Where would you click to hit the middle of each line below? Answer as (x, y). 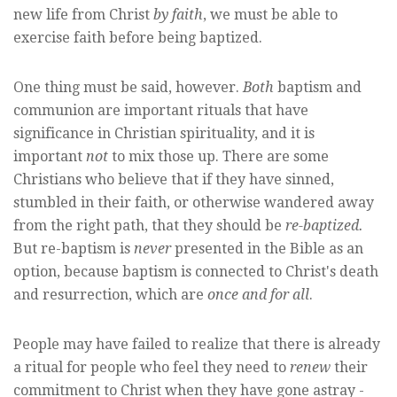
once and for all (258, 295)
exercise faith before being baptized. (138, 38)
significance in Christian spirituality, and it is (164, 134)
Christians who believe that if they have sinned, (174, 180)
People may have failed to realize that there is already (197, 345)
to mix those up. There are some (218, 157)
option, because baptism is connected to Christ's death (196, 272)
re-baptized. (324, 226)
